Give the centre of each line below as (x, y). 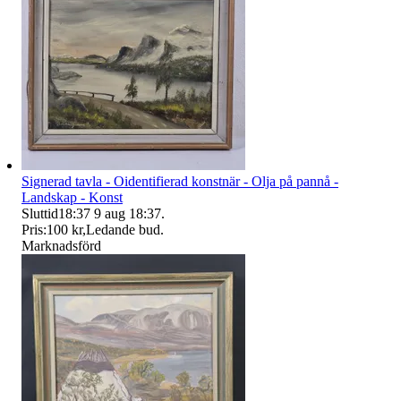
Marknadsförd (61, 246)
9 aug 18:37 (128, 214)
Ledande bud (123, 230)
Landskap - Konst (72, 198)
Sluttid (40, 214)
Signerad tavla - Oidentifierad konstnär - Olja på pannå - (180, 182)
